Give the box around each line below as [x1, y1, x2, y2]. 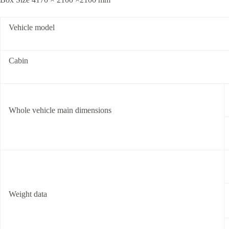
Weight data [9, 190, 47, 198]
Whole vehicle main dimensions [9, 106, 111, 114]
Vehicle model [9, 23, 55, 32]
